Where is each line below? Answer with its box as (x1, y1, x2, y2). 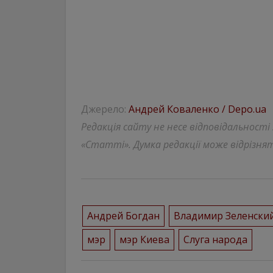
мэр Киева (119, 233, 169, 246)
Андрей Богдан (87, 209, 160, 222)
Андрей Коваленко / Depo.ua (129, 102, 266, 116)
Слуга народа (183, 233, 247, 246)
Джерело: (81, 102, 129, 116)
